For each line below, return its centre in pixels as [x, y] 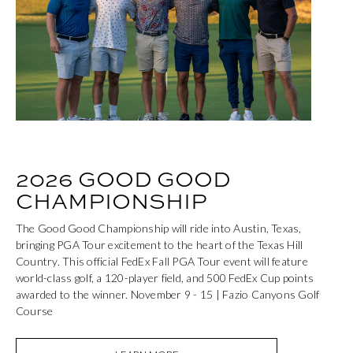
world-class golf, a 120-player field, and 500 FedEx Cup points [165, 278]
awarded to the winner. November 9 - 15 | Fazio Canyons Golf [168, 295]
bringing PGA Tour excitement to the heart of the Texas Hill [160, 245]
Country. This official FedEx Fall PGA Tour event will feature [162, 262]
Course [35, 311]
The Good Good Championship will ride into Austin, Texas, [159, 229]
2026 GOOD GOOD [123, 179]
